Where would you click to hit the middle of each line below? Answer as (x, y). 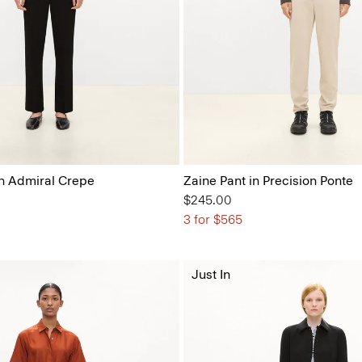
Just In (210, 274)
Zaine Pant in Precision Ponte (268, 180)
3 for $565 (213, 219)
